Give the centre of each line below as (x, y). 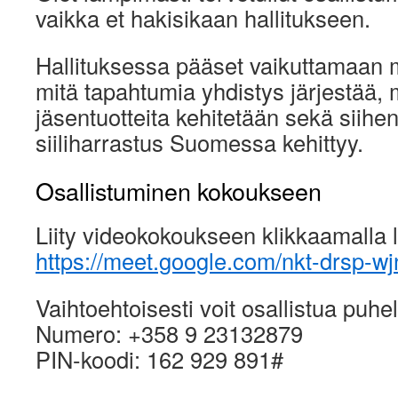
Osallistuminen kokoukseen (179, 191)
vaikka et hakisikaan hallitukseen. (203, 18)
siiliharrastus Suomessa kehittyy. (199, 143)
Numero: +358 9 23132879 (169, 334)
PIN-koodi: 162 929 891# (159, 359)
